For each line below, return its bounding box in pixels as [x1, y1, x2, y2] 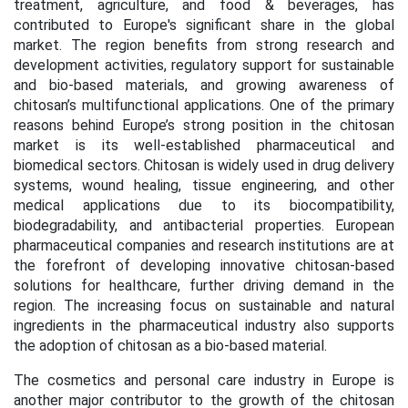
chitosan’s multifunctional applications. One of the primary [14, 97, 394, 114]
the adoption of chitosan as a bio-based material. [14, 337, 327, 354]
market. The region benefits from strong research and [14, 36, 394, 54]
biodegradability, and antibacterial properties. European [14, 217, 394, 234]
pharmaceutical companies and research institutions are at [14, 237, 394, 254]
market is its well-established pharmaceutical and [14, 137, 394, 154]
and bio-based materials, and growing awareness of [14, 76, 394, 94]
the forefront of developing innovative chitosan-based [14, 257, 394, 274]
